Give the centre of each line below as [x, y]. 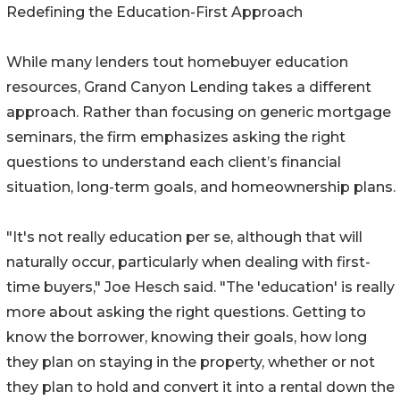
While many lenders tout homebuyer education [177, 62]
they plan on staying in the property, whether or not [191, 362]
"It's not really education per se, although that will [184, 237]
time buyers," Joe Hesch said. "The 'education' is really [200, 287]
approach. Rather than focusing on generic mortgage [199, 112]
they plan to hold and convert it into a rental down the [200, 387]
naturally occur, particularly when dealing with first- [188, 262]
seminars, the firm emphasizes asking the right [176, 137]
